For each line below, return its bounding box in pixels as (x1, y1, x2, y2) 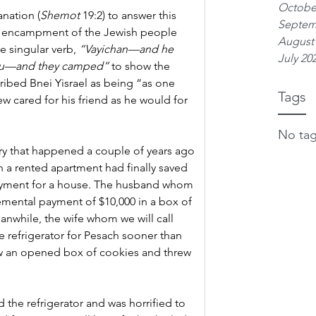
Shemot (40, 8, 83, 22)
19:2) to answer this (83, 8, 179, 22)
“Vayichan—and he (79, 42, 176, 56)
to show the (109, 59, 173, 73)
